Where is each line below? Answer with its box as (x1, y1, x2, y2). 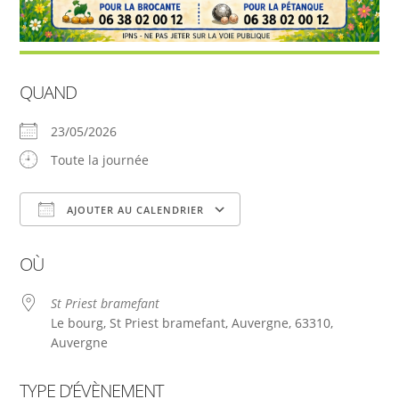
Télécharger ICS (51, 236, 145, 254)
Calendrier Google (257, 236, 366, 254)
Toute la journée (51, 151, 150, 169)
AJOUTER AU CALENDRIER (63, 203, 205, 217)
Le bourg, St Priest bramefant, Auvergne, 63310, (51, 314, 334, 332)
